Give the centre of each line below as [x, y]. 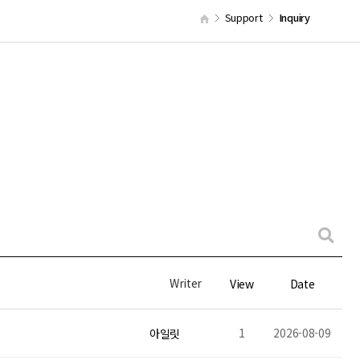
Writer [186, 283]
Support [243, 17]
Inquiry [294, 17]
